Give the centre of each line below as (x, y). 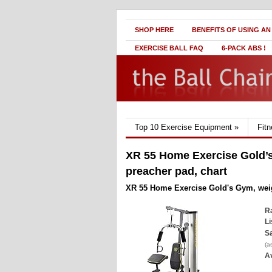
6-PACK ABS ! (244, 48)
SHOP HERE (154, 30)
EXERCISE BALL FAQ (169, 48)
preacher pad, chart (176, 171)
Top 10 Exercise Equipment (183, 127)
